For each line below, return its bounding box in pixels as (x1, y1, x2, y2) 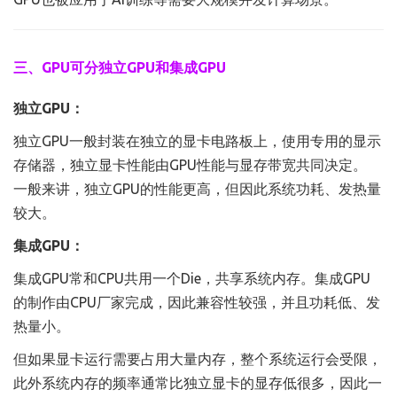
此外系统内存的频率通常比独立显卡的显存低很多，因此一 (13, 375, 382, 391)
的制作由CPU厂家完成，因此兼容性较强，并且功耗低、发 (13, 294, 380, 310)
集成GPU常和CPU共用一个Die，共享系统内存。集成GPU (13, 270, 370, 286)
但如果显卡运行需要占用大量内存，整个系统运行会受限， (13, 351, 382, 367)
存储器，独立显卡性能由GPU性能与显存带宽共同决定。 (13, 157, 367, 173)
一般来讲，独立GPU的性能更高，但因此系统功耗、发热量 (13, 181, 381, 197)
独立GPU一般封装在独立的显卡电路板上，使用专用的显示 (13, 133, 381, 149)
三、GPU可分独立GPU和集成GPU (13, 59, 226, 75)
